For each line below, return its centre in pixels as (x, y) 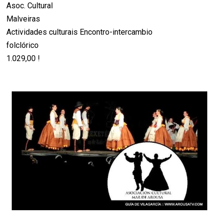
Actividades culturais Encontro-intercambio (80, 32)
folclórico (23, 45)
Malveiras (23, 19)
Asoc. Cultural (30, 6)
